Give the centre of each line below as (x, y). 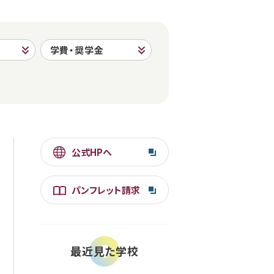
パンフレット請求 (106, 190)
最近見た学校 (105, 251)
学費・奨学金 (77, 50)
